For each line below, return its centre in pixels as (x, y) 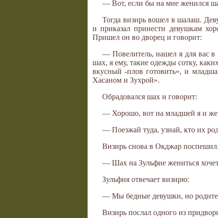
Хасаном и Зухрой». (126, 80)
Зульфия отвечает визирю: (146, 180)
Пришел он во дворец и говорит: (147, 37)
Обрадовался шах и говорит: (150, 97)
